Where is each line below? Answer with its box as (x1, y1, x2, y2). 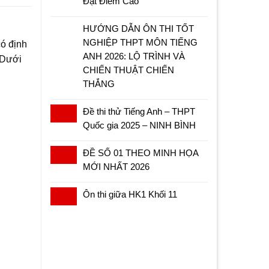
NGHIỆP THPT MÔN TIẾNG (82, 37, 198, 47)
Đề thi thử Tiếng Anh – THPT (82, 106, 195, 116)
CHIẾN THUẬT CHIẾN (82, 64, 174, 75)
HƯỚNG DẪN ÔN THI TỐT (82, 23, 194, 34)
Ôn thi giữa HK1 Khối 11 (82, 189, 177, 199)
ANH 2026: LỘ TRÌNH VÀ (82, 50, 185, 61)
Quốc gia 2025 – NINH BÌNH (82, 119, 196, 130)
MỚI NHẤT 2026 (82, 161, 150, 172)
